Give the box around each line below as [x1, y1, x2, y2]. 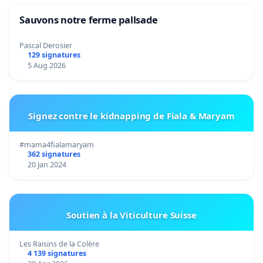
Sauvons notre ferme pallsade [19, 12, 158, 26]
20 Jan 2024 [27, 159, 66, 170]
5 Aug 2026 [27, 60, 66, 70]
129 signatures [27, 49, 80, 60]
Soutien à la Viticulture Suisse [66, 208, 197, 221]
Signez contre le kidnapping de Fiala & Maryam [28, 109, 235, 122]
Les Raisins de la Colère [19, 238, 99, 249]
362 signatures [27, 149, 80, 159]
